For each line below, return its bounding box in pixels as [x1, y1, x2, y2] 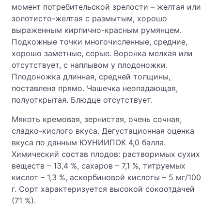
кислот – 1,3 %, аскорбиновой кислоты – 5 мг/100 [12, 172, 201, 182]
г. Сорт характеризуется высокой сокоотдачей [12, 184, 195, 194]
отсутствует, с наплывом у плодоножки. [12, 60, 168, 70]
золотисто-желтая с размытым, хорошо [12, 14, 167, 23]
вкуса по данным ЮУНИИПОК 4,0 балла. [12, 138, 166, 147]
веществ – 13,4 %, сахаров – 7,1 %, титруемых [12, 161, 186, 170]
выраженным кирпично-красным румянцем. [12, 25, 182, 35]
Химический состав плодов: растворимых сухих [12, 149, 200, 159]
